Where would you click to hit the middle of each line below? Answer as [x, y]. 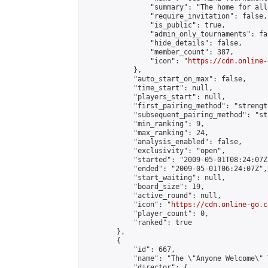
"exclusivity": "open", [154, 151]
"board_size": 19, [144, 187]
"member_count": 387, [159, 52]
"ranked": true [138, 223]
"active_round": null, [152, 196]
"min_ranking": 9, [144, 124]
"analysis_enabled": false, [163, 142]
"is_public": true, [154, 25]
